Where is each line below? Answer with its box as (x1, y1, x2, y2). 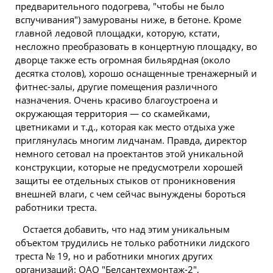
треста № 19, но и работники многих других (15, 250, 213, 262)
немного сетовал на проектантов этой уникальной (15, 147, 244, 160)
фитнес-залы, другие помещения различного (15, 80, 218, 93)
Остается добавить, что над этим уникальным (23, 223, 230, 235)
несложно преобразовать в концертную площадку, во (15, 40, 257, 52)
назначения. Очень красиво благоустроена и (15, 94, 218, 106)
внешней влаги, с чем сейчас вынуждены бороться (15, 188, 246, 200)
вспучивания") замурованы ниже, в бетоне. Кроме (15, 13, 241, 26)
